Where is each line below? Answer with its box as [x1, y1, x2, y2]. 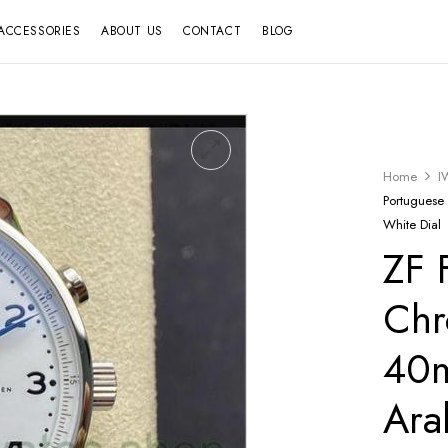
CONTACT [183, 22, 242, 40]
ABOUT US [101, 22, 163, 40]
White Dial [383, 215, 442, 234]
